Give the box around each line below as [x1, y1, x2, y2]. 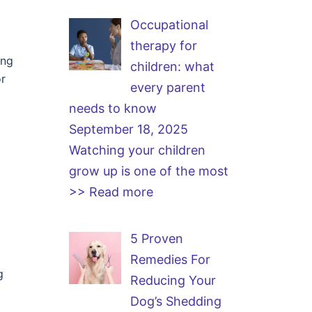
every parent [130, 80, 205, 95]
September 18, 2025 [68, 122, 188, 136]
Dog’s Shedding [130, 294, 221, 309]
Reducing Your [130, 273, 216, 288]
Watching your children [68, 143, 205, 157]
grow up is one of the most [68, 164, 228, 178]
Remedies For [130, 252, 210, 267]
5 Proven [130, 231, 183, 246]
